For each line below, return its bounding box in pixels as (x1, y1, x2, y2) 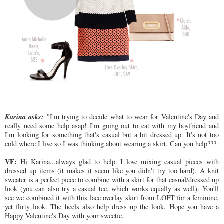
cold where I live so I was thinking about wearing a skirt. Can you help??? (5, 139, 216, 149)
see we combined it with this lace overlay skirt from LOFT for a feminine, (5, 193, 219, 203)
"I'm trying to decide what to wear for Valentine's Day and (44, 112, 219, 122)
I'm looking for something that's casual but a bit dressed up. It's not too (5, 130, 219, 140)
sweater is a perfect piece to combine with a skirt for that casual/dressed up (5, 175, 219, 185)
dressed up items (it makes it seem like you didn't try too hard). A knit (5, 166, 219, 176)
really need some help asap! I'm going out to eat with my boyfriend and (5, 121, 219, 131)
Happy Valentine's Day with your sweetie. (5, 211, 124, 221)
